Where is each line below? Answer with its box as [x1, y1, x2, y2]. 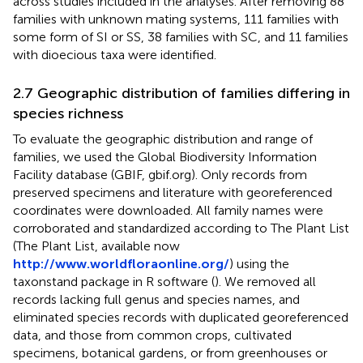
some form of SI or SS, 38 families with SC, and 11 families [13, 28, 348, 45]
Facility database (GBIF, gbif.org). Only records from [13, 166, 307, 182]
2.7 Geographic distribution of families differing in [13, 83, 350, 102]
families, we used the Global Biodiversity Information [13, 148, 317, 164]
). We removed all [215, 273, 316, 289]
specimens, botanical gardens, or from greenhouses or [13, 344, 327, 361]
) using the [229, 255, 289, 271]
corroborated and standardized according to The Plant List [13, 220, 349, 236]
